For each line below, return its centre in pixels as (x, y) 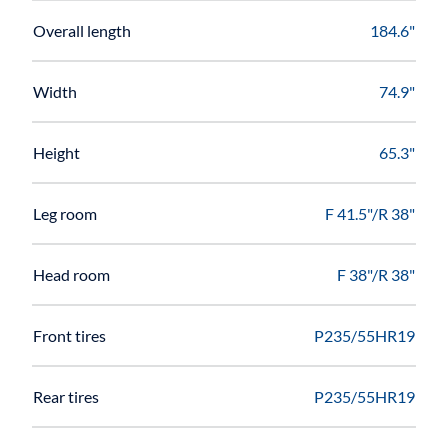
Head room (71, 274)
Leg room (65, 213)
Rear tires (66, 396)
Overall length (82, 30)
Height (56, 152)
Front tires (69, 335)
